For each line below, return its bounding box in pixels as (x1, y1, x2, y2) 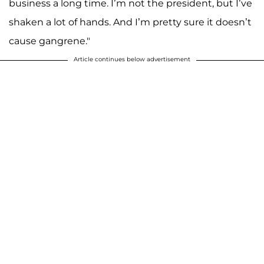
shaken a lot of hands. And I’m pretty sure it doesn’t (9, 16, 252, 28)
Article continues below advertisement (74, 55, 190, 64)
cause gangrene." (9, 35, 90, 47)
